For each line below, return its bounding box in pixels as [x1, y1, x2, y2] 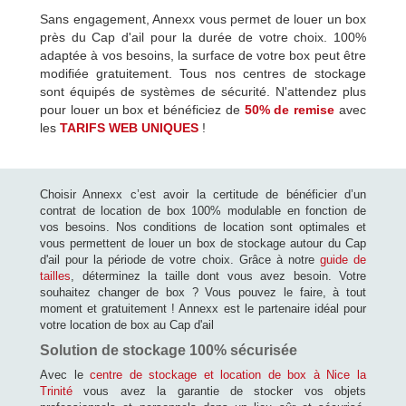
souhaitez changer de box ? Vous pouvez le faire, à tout [40, 285, 366, 299]
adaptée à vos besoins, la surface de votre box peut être [40, 47, 366, 63]
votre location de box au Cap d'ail [40, 317, 214, 332]
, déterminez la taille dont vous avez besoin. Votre [71, 268, 366, 283]
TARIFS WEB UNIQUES [60, 120, 198, 135]
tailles [40, 268, 71, 283]
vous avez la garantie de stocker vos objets [72, 383, 366, 398]
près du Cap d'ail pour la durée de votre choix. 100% [40, 29, 366, 44]
